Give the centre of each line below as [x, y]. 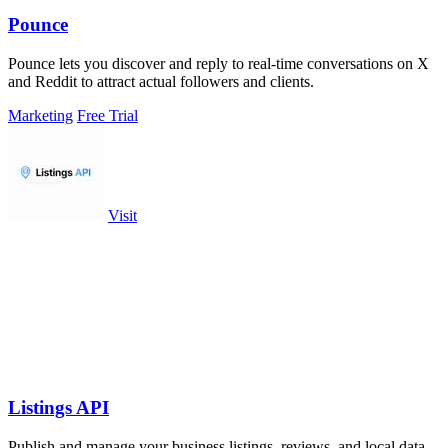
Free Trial [107, 115]
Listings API [58, 408]
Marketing [40, 115]
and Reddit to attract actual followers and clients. [161, 81]
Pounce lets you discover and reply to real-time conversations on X [218, 63]
